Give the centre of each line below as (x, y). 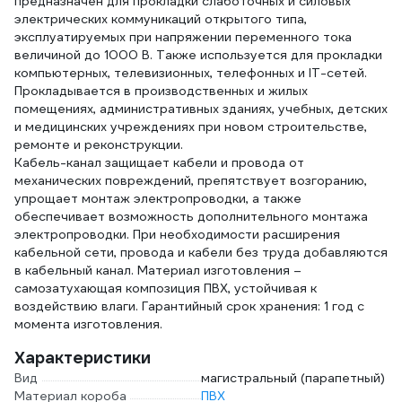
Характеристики (83, 358)
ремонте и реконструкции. (99, 144)
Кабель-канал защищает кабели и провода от (159, 162)
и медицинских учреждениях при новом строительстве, (191, 127)
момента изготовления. (88, 324)
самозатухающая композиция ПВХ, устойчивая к (166, 288)
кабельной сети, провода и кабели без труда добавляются (201, 252)
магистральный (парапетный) (293, 378)
